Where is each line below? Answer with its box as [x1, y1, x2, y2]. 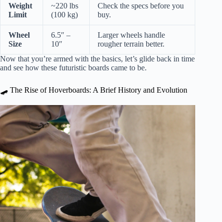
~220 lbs [51, 1, 78, 10]
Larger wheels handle [98, 31, 165, 40]
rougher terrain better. [98, 40, 165, 49]
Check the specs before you [98, 1, 184, 10]
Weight [8, 1, 32, 10]
